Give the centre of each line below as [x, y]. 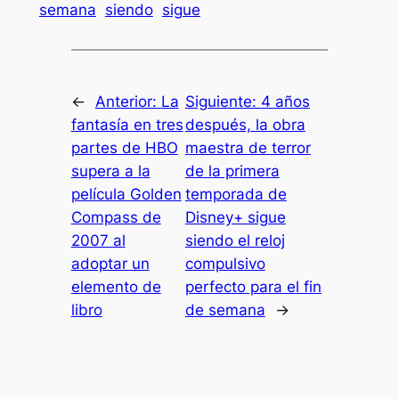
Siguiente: [223, 102]
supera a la [110, 171]
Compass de [116, 218]
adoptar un [110, 264]
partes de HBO [124, 148]
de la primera [232, 171]
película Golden [126, 195]
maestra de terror [248, 148]
